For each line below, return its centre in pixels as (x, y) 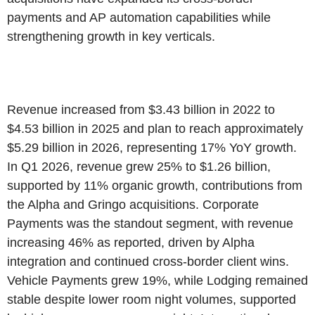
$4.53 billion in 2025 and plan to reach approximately (155, 128)
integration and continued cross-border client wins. (148, 261)
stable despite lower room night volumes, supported (152, 299)
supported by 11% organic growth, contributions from (155, 185)
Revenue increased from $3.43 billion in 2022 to (141, 109)
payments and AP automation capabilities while (139, 17)
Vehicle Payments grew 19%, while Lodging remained (157, 280)
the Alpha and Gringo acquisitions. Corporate (133, 204)
